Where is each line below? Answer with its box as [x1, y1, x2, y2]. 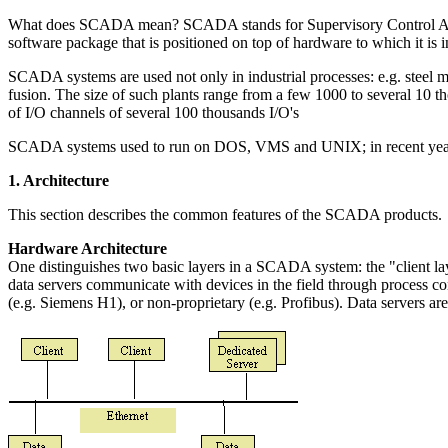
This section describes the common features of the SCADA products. [8, 206, 442, 223]
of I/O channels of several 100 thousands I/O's [8, 104, 299, 121]
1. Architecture [8, 172, 109, 189]
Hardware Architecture [8, 240, 167, 257]
